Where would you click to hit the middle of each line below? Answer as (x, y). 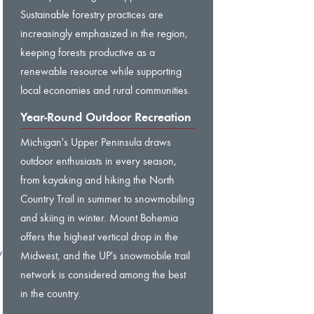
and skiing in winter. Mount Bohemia (99, 217)
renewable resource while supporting (101, 71)
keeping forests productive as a (88, 52)
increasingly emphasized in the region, (104, 33)
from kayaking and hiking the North (97, 179)
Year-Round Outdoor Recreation (106, 117)
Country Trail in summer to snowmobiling (107, 198)
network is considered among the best (103, 274)
